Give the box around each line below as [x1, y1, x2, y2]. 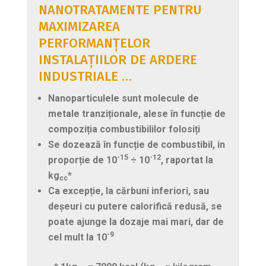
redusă [174, 200, 206, 212]
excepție [62, 185, 101, 197]
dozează [62, 138, 101, 150]
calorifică [129, 200, 172, 212]
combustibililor [99, 123, 166, 135]
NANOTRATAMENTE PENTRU [38, 1, 202, 18]
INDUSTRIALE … [38, 68, 132, 84]
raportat [165, 154, 203, 166]
